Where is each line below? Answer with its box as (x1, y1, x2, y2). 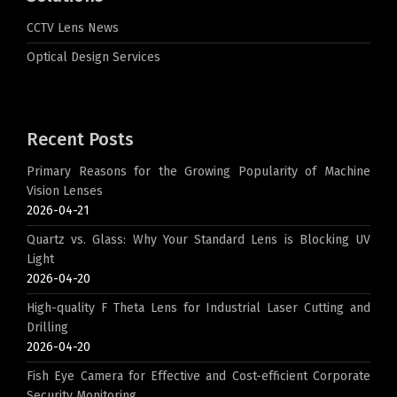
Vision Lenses (27, 183, 103, 198)
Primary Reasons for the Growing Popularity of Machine (27, 164, 370, 179)
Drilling (27, 320, 68, 335)
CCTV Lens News (27, 20, 119, 35)
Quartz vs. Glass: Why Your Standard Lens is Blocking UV (27, 232, 370, 247)
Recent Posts (27, 128, 134, 150)
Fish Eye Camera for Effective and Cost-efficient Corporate (27, 369, 370, 384)
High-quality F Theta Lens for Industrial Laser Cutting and (27, 300, 370, 315)
